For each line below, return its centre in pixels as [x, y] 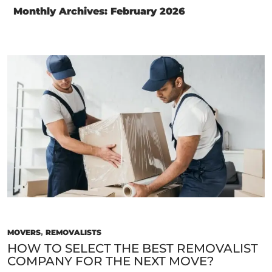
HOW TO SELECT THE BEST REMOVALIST [133, 249]
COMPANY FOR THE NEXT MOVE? [110, 261]
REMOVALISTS [73, 233]
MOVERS [24, 233]
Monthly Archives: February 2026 [99, 11]
